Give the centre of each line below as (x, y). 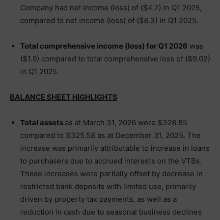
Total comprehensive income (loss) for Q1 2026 (104, 46)
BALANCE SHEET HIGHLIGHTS (64, 97)
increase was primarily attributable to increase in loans (115, 148)
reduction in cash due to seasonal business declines (111, 212)
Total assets (42, 123)
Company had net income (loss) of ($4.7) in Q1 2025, (111, 8)
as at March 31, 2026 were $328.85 (126, 123)
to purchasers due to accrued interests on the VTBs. (111, 161)
